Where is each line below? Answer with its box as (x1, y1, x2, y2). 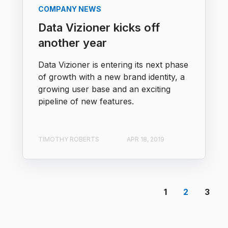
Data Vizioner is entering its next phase (38, 60, 188, 70)
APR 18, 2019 (127, 135, 164, 143)
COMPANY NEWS (38, 5, 101, 14)
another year (38, 36, 107, 50)
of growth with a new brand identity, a (38, 72, 185, 82)
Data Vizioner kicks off (38, 21, 160, 35)
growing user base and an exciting (38, 84, 170, 95)
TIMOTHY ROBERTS (38, 135, 99, 143)
